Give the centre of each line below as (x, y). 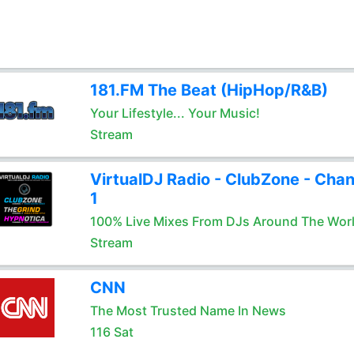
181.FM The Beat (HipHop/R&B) (209, 90)
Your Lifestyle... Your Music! (175, 113)
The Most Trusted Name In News (188, 311)
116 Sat (111, 332)
